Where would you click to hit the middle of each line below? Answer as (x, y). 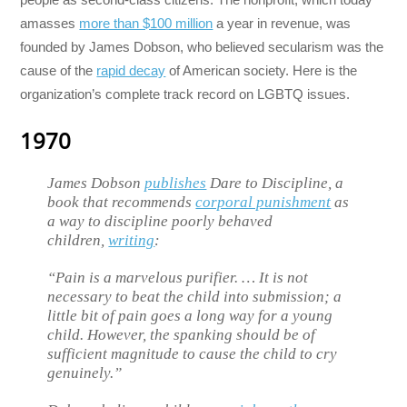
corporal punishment (263, 203)
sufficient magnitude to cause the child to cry (193, 354)
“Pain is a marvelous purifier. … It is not (178, 278)
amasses (50, 24)
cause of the (59, 71)
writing (132, 241)
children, (78, 241)
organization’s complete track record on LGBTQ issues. (185, 94)
